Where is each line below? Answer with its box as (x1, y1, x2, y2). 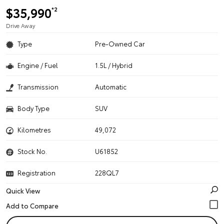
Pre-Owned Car (95, 39, 145, 48)
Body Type (17, 103, 49, 112)
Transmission (17, 82, 58, 91)
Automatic (95, 82, 127, 91)
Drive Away (6, 21, 35, 29)
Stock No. (17, 146, 47, 155)
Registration (17, 168, 55, 177)
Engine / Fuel (17, 60, 58, 69)
